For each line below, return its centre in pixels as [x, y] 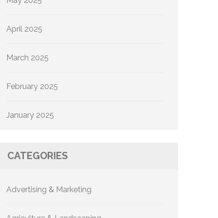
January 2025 [30, 115]
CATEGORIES [37, 156]
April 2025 [24, 29]
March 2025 [27, 58]
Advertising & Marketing [49, 190]
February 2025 [32, 86]
